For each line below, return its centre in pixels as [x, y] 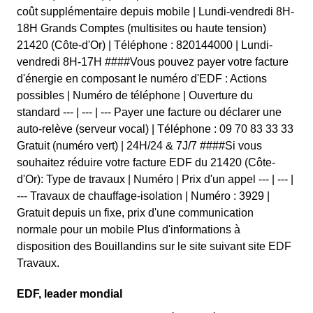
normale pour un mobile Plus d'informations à [129, 230]
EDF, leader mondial [70, 294]
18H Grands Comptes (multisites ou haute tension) [141, 28]
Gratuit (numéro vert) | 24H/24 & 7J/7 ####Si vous [139, 146]
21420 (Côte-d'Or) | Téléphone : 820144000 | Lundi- [145, 45]
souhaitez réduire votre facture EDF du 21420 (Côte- [146, 162]
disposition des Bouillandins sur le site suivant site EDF [154, 246]
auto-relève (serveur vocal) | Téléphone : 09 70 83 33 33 [155, 129]
